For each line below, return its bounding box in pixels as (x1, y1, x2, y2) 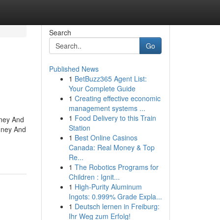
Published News (49, 64, 99, 74)
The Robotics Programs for (74, 162, 159, 172)
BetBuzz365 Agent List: (74, 74, 147, 83)
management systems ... (68, 103, 145, 113)
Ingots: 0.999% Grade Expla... (68, 192, 162, 201)
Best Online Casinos (74, 133, 137, 142)
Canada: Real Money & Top (68, 142, 155, 152)
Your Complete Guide (68, 83, 136, 93)
